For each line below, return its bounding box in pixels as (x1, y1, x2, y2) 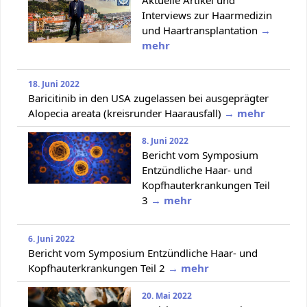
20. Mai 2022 (142, 289, 192, 302)
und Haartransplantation (142, 23, 258, 37)
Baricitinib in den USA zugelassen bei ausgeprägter (28, 90, 269, 105)
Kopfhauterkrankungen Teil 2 (28, 260, 165, 275)
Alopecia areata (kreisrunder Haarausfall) (28, 106, 221, 120)
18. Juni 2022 (28, 77, 79, 90)
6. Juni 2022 (28, 232, 75, 245)
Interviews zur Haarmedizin (142, 8, 272, 22)
